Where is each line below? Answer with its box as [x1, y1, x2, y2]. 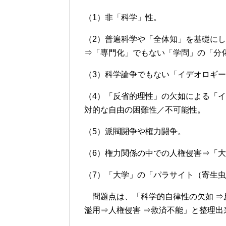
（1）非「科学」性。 [84, 13, 161, 22]
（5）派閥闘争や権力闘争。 [84, 127, 186, 136]
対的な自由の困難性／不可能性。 [84, 105, 205, 114]
